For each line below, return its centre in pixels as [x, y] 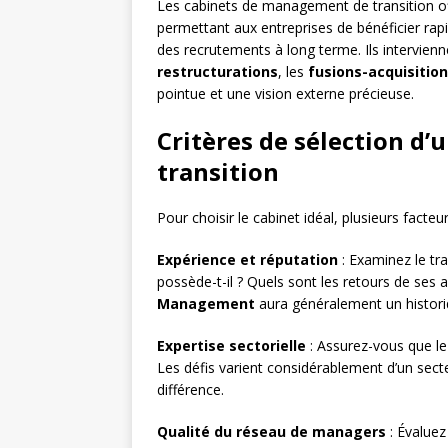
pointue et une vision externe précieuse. [285, 94]
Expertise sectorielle [231, 346]
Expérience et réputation [247, 260]
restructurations [217, 72]
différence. [190, 390]
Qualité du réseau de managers [271, 432]
